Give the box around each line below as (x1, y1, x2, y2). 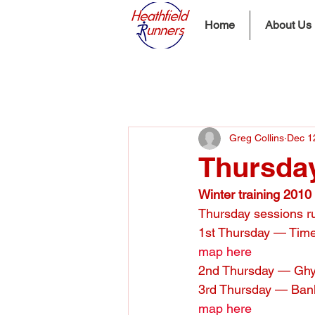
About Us (265, 18, 311, 32)
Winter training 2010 (198, 186, 311, 202)
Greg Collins (229, 132, 284, 144)
